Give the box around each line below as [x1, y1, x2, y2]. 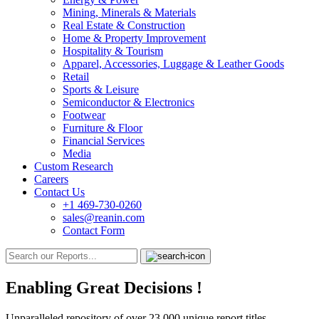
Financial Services [63, 135, 145, 147]
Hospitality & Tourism [63, 45, 163, 57]
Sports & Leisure [63, 83, 139, 95]
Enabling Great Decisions [6, 278, 197, 297]
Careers [34, 173, 68, 185]
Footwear [63, 109, 105, 121]
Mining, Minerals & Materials [63, 6, 196, 19]
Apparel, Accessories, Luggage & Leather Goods [63, 58, 284, 70]
